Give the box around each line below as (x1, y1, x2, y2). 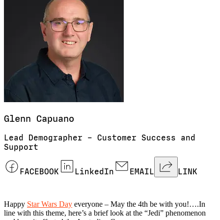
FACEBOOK (20, 167, 59, 177)
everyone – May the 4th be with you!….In (72, 200, 205, 209)
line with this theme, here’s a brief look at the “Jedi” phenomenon (4, 209, 206, 218)
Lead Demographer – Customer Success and (4, 133, 195, 143)
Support (4, 142, 38, 152)
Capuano (36, 113, 74, 124)
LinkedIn (75, 167, 114, 177)
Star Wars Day (27, 200, 72, 209)
